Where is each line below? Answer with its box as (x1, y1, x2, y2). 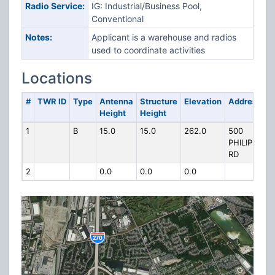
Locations (21, 69, 92, 87)
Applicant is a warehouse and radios (91, 32, 236, 42)
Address (228, 96, 261, 106)
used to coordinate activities (91, 45, 205, 55)
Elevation (184, 96, 222, 106)
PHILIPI (228, 137, 254, 147)
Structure (139, 96, 177, 106)
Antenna (99, 96, 133, 106)
